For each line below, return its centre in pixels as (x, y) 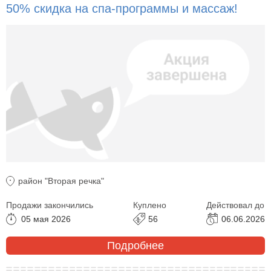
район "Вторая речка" (61, 181)
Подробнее (135, 245)
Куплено (150, 205)
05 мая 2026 (46, 219)
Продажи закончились (50, 205)
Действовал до (235, 205)
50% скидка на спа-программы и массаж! (122, 8)
